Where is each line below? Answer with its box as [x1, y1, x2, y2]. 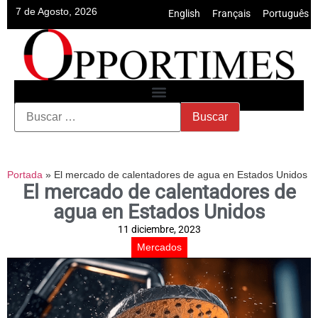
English [168, 8, 200, 20]
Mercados [136, 241, 182, 253]
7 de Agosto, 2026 [16, 6, 97, 17]
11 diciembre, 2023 [117, 224, 201, 236]
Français [212, 8, 251, 20]
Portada [7, 169, 43, 181]
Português [263, 8, 309, 20]
